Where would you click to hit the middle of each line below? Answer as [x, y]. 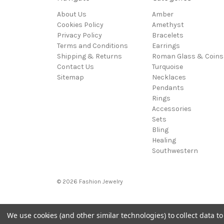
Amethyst [168, 25]
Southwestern [175, 151]
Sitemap [70, 77]
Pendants [168, 88]
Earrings [166, 46]
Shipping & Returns [89, 56]
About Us [72, 14]
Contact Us [75, 67]
